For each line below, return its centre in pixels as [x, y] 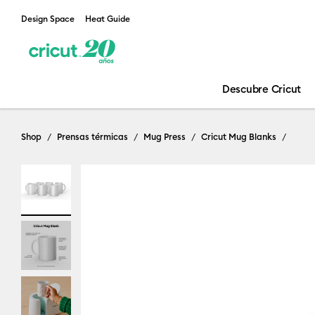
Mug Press [165, 136]
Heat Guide [108, 19]
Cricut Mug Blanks [239, 136]
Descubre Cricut [262, 89]
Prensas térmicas [92, 136]
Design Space [48, 19]
